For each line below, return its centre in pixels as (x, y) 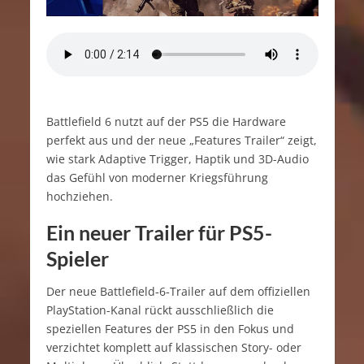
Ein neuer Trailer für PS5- (159, 233)
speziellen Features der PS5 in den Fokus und (170, 328)
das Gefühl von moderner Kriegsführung (157, 177)
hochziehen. (79, 196)
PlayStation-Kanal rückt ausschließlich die (160, 310)
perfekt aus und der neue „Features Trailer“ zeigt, (181, 140)
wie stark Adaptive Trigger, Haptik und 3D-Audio (177, 158)
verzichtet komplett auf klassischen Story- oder (173, 347)
